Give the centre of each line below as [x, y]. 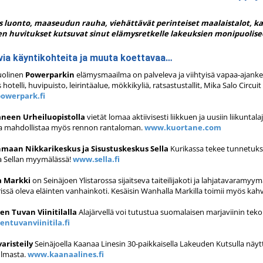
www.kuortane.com [183, 127]
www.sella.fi [96, 159]
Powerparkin [49, 75]
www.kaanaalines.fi [66, 254]
